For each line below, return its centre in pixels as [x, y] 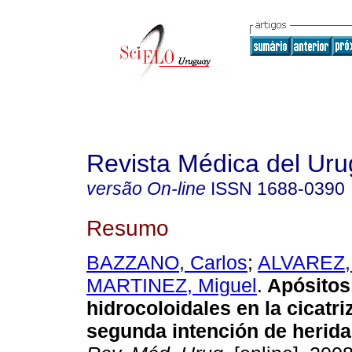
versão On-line [146, 189]
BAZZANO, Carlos [167, 263]
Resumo [128, 227]
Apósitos [309, 286]
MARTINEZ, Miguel [172, 286]
